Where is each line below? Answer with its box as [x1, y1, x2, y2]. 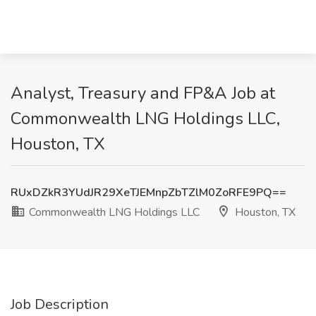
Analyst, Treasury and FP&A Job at [11, 82, 275, 104]
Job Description [11, 295, 109, 314]
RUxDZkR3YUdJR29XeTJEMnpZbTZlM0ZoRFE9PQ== [11, 185, 286, 200]
